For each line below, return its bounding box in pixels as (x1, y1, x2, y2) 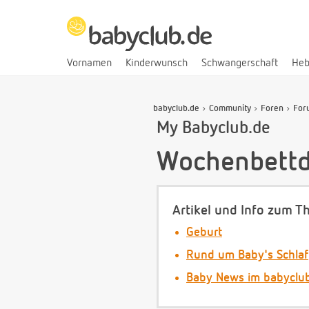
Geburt (186, 226, 222, 239)
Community (209, 103, 251, 113)
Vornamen (67, 57, 112, 69)
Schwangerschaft (201, 57, 278, 69)
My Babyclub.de (157, 119, 270, 137)
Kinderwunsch (126, 57, 188, 69)
